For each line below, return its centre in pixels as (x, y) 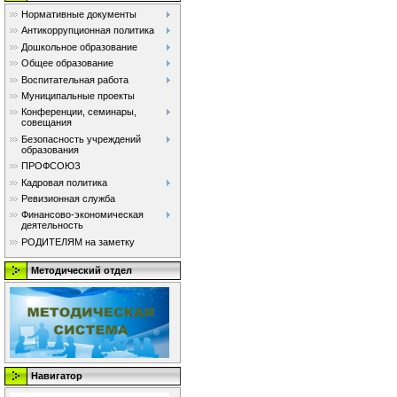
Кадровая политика (64, 182)
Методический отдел (82, 270)
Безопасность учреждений (81, 139)
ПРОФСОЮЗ (51, 166)
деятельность (52, 226)
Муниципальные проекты (78, 95)
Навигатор (57, 376)
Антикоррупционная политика (88, 31)
